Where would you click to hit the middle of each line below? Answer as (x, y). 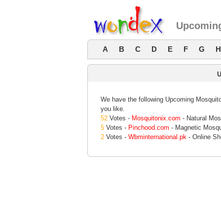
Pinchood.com (149, 128)
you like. (113, 109)
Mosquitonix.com (156, 118)
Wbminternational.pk (157, 137)
